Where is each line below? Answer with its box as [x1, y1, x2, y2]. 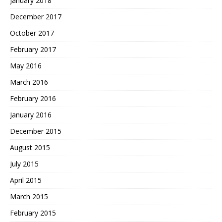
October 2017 [10, 28, 54, 38]
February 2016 [10, 94, 56, 104]
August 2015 [10, 143, 50, 153]
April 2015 [10, 175, 42, 185]
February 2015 [10, 208, 56, 218]
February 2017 [10, 45, 56, 55]
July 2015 [10, 159, 39, 169]
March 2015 [10, 192, 48, 202]
